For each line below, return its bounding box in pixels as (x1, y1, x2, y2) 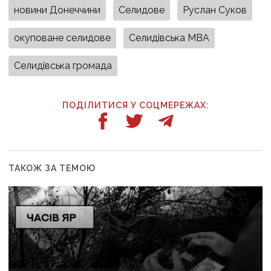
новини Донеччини (14, 4, 101, 16)
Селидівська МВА (129, 31, 210, 44)
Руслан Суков (183, 4, 247, 16)
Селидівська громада (14, 59, 113, 71)
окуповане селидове (14, 31, 111, 44)
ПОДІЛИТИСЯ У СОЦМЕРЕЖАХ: (62, 100, 209, 110)
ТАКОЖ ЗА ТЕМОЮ (8, 163, 96, 173)
